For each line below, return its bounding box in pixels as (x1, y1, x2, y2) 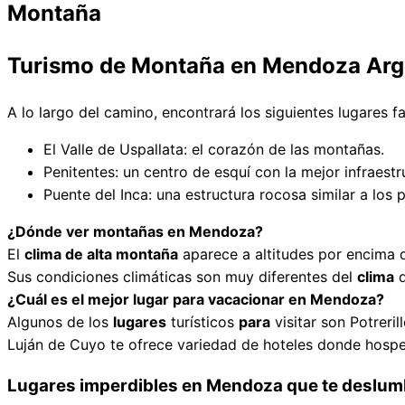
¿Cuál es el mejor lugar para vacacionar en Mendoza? (7, 289, 384, 308)
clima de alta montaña (24, 244, 178, 263)
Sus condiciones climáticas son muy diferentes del (7, 267, 357, 286)
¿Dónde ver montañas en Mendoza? (7, 221, 263, 240)
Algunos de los (7, 312, 113, 331)
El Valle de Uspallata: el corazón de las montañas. (43, 139, 384, 158)
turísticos (166, 312, 239, 331)
